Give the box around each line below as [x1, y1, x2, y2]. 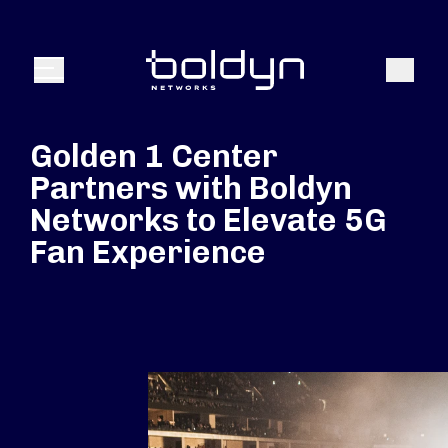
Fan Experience [30, 233, 266, 271]
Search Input [23, 25, 123, 44]
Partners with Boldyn [30, 169, 352, 207]
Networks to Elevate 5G [30, 201, 387, 239]
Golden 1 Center [30, 137, 278, 175]
